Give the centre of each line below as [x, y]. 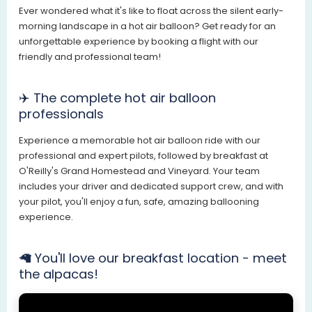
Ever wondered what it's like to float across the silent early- [151, 11]
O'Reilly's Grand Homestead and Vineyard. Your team [140, 171]
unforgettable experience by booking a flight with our [139, 42]
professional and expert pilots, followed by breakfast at [144, 156]
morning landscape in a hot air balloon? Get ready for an [148, 26]
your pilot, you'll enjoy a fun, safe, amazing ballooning [139, 202]
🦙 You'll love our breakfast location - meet [153, 258]
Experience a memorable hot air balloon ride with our [140, 141]
